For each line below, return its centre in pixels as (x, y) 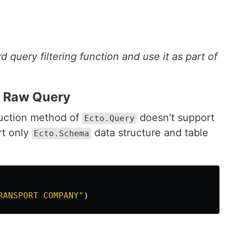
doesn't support (176, 118)
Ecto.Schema (62, 133)
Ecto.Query (109, 118)
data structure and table (150, 133)
